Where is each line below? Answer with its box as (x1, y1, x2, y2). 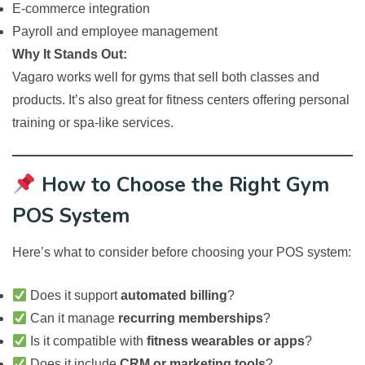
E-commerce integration (12, 2, 150, 16)
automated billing (121, 288, 228, 303)
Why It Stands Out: (12, 47, 127, 62)
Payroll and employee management (12, 24, 218, 39)
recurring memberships (118, 311, 264, 326)
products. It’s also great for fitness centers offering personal (12, 93, 350, 108)
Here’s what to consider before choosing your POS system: (12, 245, 351, 260)
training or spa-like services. (12, 116, 174, 130)
